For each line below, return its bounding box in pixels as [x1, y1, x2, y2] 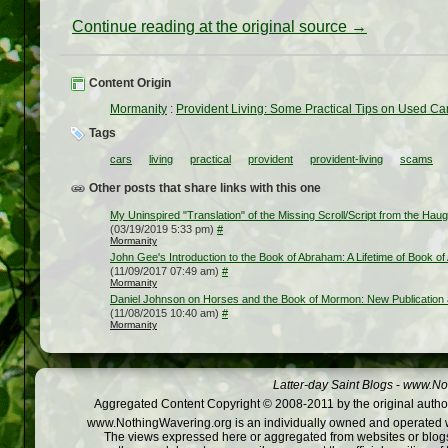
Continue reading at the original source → [72, 17, 367, 35]
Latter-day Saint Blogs [273, 377, 393, 392]
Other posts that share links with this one [86, 181, 321, 196]
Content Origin [86, 76, 171, 91]
